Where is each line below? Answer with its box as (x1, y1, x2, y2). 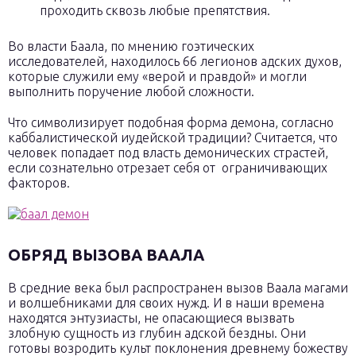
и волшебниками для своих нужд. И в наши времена (8, 296, 324, 310)
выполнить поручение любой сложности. (8, 84, 254, 99)
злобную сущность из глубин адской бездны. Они (8, 326, 306, 340)
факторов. (8, 176, 70, 190)
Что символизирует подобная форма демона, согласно (8, 115, 334, 130)
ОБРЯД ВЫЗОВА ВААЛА (8, 246, 204, 264)
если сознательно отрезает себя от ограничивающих (8, 161, 327, 175)
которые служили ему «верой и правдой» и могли (8, 69, 307, 83)
